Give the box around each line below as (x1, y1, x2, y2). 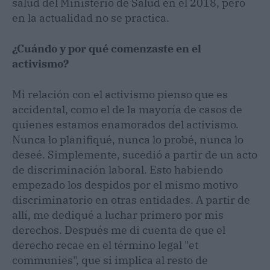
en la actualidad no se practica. (12, 10, 172, 25)
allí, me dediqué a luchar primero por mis (12, 207, 224, 222)
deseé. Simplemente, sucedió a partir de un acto (12, 147, 257, 162)
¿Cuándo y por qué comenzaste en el (12, 41, 201, 55)
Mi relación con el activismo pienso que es (12, 87, 228, 101)
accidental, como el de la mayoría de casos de (12, 102, 242, 116)
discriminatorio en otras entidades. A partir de (12, 192, 250, 207)
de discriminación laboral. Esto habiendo (12, 162, 223, 177)
